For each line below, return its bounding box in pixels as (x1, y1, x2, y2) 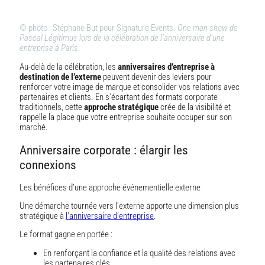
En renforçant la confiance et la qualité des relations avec (43, 248, 235, 259)
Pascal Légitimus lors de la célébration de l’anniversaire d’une (20, 32, 225, 43)
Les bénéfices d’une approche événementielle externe (20, 182, 201, 193)
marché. (20, 121, 48, 132)
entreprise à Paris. (20, 42, 80, 53)
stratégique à (20, 210, 66, 221)
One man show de (177, 22, 238, 33)
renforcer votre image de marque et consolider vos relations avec (20, 81, 240, 92)
